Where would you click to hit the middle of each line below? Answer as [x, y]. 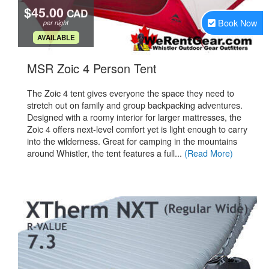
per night [56, 23]
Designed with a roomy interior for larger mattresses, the [134, 117]
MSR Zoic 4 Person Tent [92, 68]
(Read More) [209, 153]
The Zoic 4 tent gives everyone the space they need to [131, 93]
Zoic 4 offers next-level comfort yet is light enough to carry [137, 129]
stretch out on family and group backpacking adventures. [135, 105]
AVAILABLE [56, 38]
